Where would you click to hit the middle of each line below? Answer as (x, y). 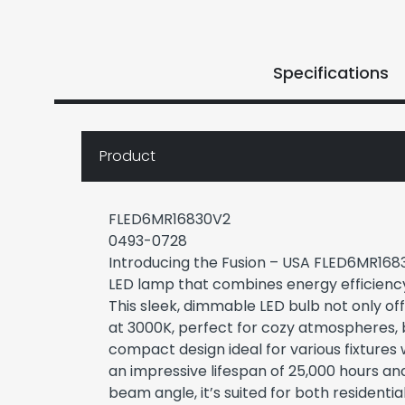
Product (127, 156)
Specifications (331, 73)
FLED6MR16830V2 (170, 219)
